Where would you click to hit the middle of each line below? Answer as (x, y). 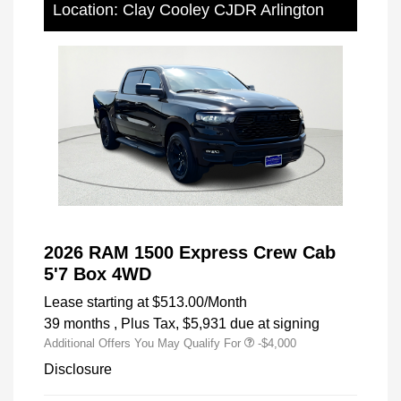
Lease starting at (96, 303)
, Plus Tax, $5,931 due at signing (217, 324)
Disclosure (78, 370)
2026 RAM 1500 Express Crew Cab (190, 253)
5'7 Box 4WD (98, 274)
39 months (77, 324)
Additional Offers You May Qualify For (142, 344)
